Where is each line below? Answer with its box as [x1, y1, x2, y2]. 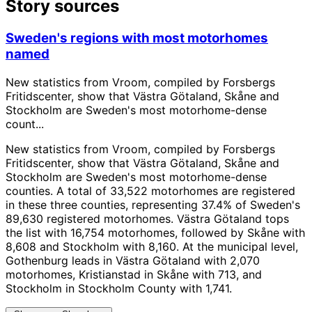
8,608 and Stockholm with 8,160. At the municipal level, [6, 239, 298, 253]
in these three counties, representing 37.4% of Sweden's [6, 197, 300, 212]
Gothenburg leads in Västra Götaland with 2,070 [6, 253, 260, 267]
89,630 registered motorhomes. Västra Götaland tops [6, 211, 289, 226]
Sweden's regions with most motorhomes [6, 30, 268, 47]
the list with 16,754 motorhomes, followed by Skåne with [6, 225, 305, 240]
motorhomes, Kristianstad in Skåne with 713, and [6, 267, 262, 281]
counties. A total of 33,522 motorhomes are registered [6, 183, 295, 198]
